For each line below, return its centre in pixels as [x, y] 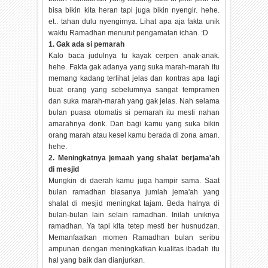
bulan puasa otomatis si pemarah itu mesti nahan [134, 113]
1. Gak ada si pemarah [87, 45]
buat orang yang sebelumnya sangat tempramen [134, 90]
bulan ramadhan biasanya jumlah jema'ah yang [134, 192]
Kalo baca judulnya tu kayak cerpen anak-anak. [134, 56]
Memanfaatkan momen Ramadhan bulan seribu [134, 238]
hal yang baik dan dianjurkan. [97, 261]
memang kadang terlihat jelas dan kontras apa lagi [134, 79]
